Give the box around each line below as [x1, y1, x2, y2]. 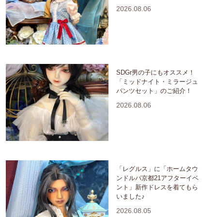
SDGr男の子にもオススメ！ [116, 68, 195, 76]
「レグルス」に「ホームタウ [116, 165, 198, 172]
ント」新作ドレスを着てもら [116, 183, 198, 191]
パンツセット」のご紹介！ [116, 87, 192, 94]
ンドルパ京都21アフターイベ [116, 174, 199, 182]
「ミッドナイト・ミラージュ [116, 77, 198, 85]
